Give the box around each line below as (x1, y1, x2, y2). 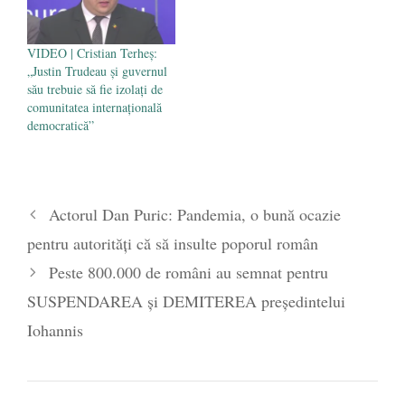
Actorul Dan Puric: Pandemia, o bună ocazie (48, 202, 341, 225)
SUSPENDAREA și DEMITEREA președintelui (27, 289, 345, 312)
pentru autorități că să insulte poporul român (27, 231, 318, 254)
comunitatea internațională (27, 98, 162, 116)
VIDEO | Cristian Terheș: (27, 43, 157, 61)
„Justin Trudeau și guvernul (27, 61, 167, 80)
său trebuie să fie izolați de (27, 80, 163, 98)
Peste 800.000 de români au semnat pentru (48, 260, 328, 283)
